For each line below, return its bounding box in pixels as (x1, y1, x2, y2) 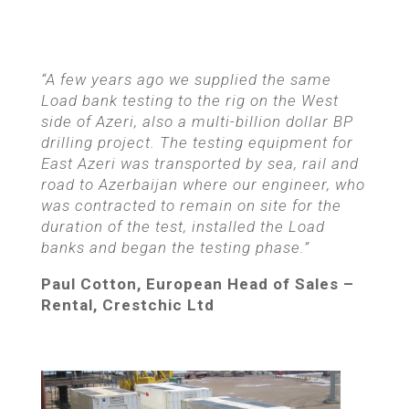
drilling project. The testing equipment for (40, 133, 353, 152)
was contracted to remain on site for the (40, 196, 341, 215)
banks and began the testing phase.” (40, 238, 309, 257)
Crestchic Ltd (101, 296, 215, 314)
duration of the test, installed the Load (40, 217, 325, 236)
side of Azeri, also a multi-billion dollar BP (40, 112, 353, 131)
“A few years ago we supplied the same (40, 70, 331, 89)
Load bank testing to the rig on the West (40, 91, 339, 110)
